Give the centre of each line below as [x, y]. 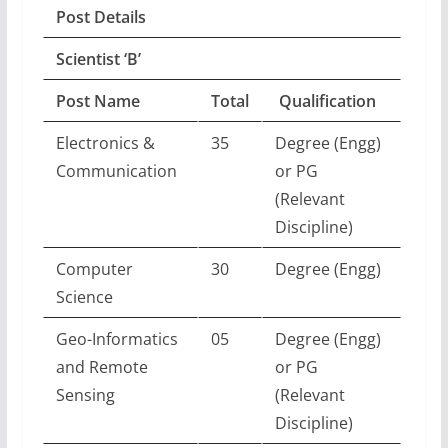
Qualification [325, 100]
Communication [116, 170]
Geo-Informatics [116, 338]
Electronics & [105, 142]
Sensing [85, 394]
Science [84, 296]
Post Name [99, 100]
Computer [94, 268]
